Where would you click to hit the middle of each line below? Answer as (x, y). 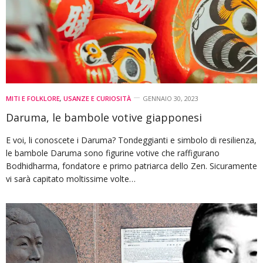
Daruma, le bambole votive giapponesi (104, 117)
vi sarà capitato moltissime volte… (71, 178)
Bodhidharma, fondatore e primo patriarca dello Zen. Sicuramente (131, 166)
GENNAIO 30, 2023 (171, 98)
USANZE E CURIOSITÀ (97, 98)
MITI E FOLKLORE (33, 98)
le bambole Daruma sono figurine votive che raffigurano (113, 153)
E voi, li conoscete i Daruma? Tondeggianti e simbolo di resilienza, (131, 140)
